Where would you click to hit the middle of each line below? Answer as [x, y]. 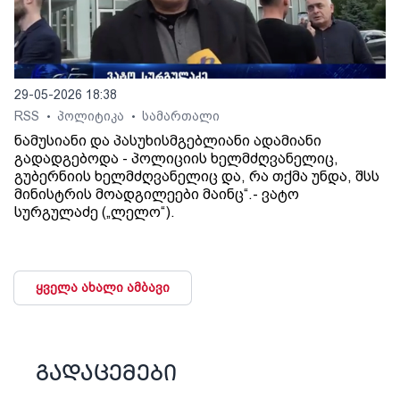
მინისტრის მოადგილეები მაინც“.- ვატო [157, 194]
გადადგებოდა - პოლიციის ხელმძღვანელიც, [176, 158]
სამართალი [181, 116]
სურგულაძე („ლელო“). [95, 212]
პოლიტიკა [92, 116]
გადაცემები [106, 375]
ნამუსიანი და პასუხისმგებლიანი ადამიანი [168, 141]
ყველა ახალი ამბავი [103, 287]
